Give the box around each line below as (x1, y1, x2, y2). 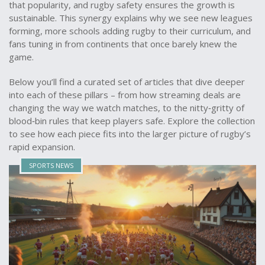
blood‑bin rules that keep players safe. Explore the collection (9, 115, 255, 127)
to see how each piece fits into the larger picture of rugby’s (9, 128, 251, 140)
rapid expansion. (9, 141, 75, 153)
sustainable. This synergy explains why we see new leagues (9, 12, 253, 24)
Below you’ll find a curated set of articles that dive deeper (9, 76, 245, 88)
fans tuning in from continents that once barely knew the (9, 38, 237, 50)
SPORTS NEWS (29, 161, 73, 170)
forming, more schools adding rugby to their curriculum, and (9, 25, 251, 37)
